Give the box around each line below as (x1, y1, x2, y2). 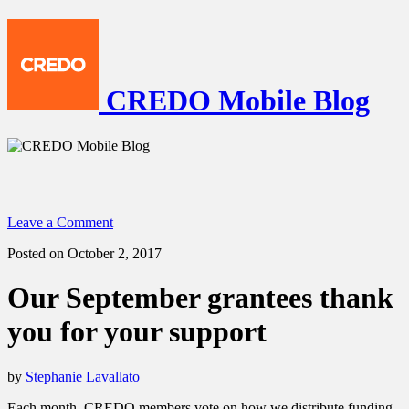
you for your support (7, 315, 267, 349)
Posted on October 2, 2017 (7, 245, 162, 261)
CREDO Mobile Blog (106, 84, 370, 118)
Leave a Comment (7, 214, 113, 230)
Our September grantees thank (7, 281, 393, 315)
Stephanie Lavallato (26, 368, 140, 384)
